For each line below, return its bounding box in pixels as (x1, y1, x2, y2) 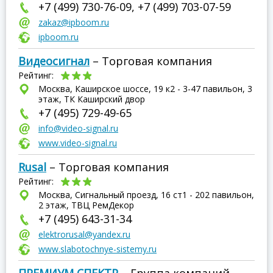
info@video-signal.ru (38, 122, 118, 134)
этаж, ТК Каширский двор (38, 93, 145, 105)
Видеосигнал (18, 54, 90, 68)
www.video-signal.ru (38, 137, 117, 149)
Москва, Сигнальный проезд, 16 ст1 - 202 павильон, (38, 189, 254, 200)
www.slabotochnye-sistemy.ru (38, 243, 157, 255)
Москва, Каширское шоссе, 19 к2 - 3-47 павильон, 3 (38, 83, 252, 94)
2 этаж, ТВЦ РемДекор (38, 199, 134, 211)
